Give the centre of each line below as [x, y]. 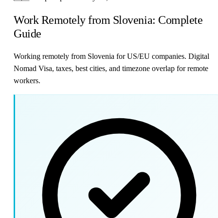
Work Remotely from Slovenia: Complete [108, 20]
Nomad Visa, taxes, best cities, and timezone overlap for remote [111, 68]
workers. [27, 80]
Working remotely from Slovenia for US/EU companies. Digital [111, 56]
